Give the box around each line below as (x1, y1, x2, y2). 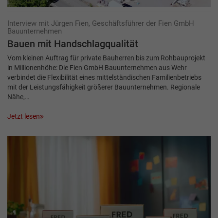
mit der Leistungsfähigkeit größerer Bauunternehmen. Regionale (7, 83, 200, 91)
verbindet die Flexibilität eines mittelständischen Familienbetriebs (7, 73, 201, 82)
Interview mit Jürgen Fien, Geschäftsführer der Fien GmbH (7, 19, 194, 28)
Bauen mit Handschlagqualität (7, 38, 138, 50)
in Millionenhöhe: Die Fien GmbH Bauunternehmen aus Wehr (7, 64, 187, 72)
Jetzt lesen (7, 112, 40, 121)
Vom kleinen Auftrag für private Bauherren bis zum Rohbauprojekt (7, 54, 205, 62)
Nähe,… (7, 93, 29, 101)
